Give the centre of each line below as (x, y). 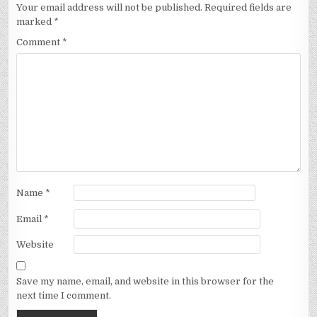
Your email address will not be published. (110, 8)
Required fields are (248, 8)
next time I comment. (64, 295)
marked (35, 22)
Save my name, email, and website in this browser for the (145, 281)
